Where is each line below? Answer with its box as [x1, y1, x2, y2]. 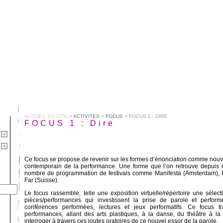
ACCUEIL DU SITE [24, 113, 68, 119]
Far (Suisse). [24, 177, 59, 184]
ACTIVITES [73, 113, 100, 119]
